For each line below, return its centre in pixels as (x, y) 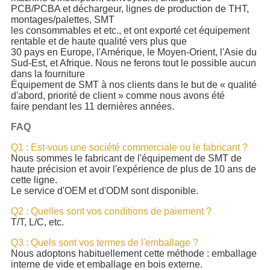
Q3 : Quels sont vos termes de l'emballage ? (104, 243)
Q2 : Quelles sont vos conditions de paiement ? (111, 212)
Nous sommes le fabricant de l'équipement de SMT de (126, 159)
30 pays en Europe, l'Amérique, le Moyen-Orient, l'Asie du (133, 52)
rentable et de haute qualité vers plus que (99, 42)
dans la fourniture (48, 74)
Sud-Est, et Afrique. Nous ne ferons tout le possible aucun (133, 63)
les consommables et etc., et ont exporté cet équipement (130, 31)
